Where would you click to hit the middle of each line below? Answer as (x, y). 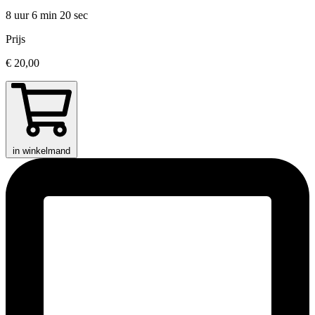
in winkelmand (41, 151)
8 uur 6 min (33, 15)
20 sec (74, 15)
